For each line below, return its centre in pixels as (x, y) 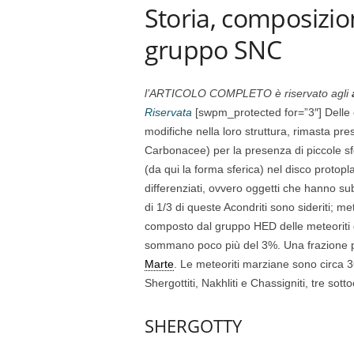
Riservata (168, 112)
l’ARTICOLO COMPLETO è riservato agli (248, 93)
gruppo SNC (213, 49)
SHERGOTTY (193, 326)
